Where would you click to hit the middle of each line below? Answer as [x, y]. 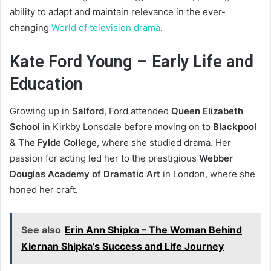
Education [46, 84]
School [25, 127]
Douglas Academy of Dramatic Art [85, 174]
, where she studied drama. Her [164, 143]
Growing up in [41, 111]
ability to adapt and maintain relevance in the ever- [118, 11]
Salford [88, 111]
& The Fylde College [53, 143]
